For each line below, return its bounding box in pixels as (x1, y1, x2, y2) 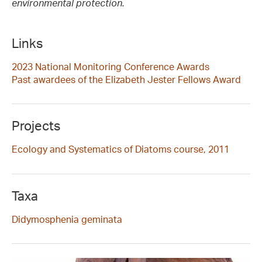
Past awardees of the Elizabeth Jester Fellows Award (12, 73, 241, 85)
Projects (12, 118, 60, 134)
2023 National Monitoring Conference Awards (12, 60, 209, 73)
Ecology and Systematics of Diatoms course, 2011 (12, 143, 229, 156)
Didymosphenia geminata (12, 213, 122, 225)
